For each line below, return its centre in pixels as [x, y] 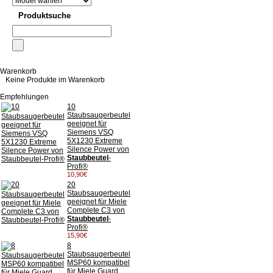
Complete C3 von [96, 211]
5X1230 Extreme [95, 141]
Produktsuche [44, 16]
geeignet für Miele [97, 202]
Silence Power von [98, 150]
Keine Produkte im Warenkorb [55, 80]
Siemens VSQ [90, 133]
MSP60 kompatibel [98, 263]
